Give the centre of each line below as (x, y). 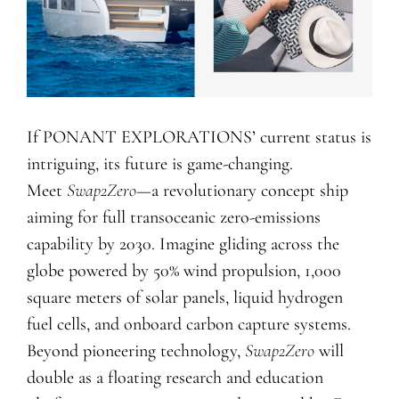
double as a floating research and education (175, 378)
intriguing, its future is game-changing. (159, 164)
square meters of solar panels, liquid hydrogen (184, 298)
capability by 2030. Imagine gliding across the (183, 244)
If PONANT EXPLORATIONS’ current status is (199, 138)
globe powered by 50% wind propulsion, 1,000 (183, 271)
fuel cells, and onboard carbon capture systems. (188, 325)
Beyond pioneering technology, (135, 351)
